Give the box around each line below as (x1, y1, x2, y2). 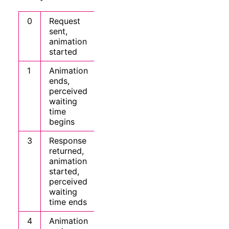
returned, (49, 146, 84, 156)
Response (49, 135, 86, 146)
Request (49, 16, 80, 27)
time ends (49, 197, 87, 208)
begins (49, 117, 75, 127)
